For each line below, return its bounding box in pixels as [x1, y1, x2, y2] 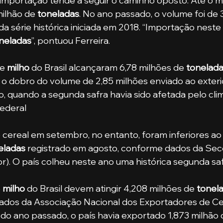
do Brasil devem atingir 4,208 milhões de [25, 182, 197, 194]
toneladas [37, 7, 79, 19]
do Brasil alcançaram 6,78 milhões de [29, 61, 186, 73]
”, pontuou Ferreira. [31, 34, 110, 46]
